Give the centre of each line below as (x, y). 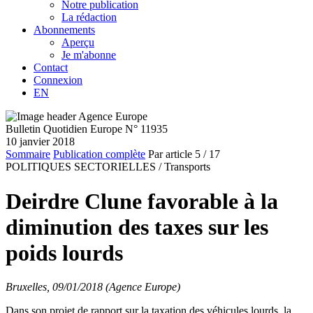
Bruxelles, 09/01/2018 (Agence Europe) (93, 287)
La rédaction (89, 17)
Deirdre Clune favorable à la (142, 201)
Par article (170, 154)
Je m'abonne (89, 55)
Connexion (58, 80)
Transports (187, 167)
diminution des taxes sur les (137, 227)
